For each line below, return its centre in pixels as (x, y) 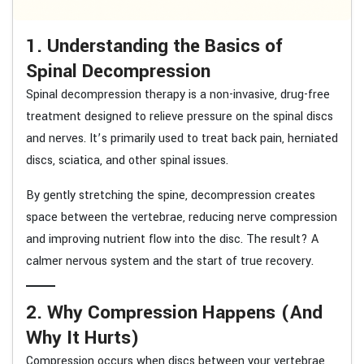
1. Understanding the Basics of (154, 45)
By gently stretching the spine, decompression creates (171, 195)
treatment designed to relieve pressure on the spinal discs (180, 116)
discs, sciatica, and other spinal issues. (127, 160)
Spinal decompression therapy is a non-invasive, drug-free (178, 94)
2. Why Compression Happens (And (174, 312)
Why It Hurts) (83, 337)
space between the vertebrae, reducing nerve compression (182, 217)
